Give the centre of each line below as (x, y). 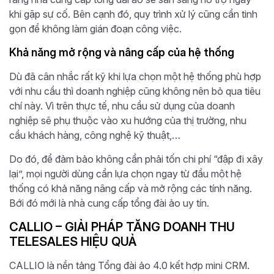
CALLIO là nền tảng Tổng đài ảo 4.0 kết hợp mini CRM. (129, 265)
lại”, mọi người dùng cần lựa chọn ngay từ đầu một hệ (125, 173)
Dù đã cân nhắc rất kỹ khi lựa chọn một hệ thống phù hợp (135, 76)
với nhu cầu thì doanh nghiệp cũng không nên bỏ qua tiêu (135, 91)
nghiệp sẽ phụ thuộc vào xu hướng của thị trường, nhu (128, 120)
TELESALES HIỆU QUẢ (73, 241)
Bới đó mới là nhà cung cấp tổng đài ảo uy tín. (109, 203)
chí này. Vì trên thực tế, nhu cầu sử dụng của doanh (122, 106)
